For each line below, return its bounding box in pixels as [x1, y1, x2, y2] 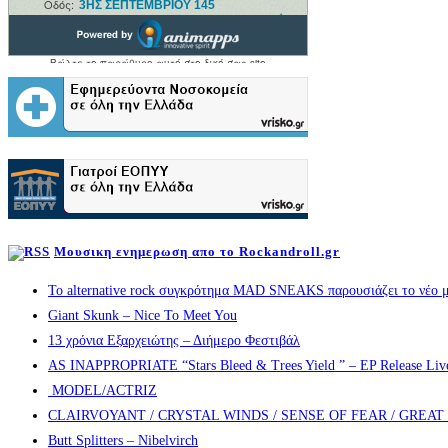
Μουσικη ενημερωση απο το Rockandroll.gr [54, 243, 340, 259]
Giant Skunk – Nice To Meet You [48, 307, 237, 323]
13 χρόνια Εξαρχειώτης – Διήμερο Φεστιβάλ [48, 332, 300, 348]
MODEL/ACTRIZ [48, 382, 157, 398]
